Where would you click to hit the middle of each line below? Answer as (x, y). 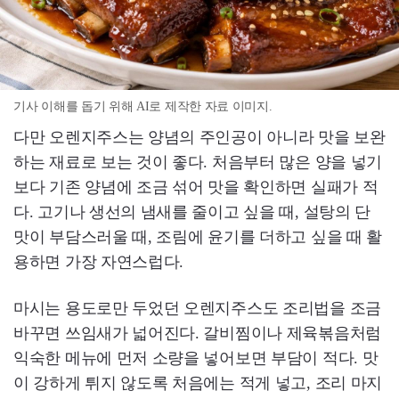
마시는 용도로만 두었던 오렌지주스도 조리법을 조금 (197, 308)
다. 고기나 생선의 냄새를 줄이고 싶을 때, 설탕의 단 (192, 212)
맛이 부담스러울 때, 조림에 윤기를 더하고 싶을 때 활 (198, 236)
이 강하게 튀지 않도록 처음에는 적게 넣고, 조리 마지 (198, 383)
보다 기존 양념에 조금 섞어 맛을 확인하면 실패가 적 (196, 187)
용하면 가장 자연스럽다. (99, 261)
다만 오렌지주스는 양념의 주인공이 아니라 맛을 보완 (199, 137)
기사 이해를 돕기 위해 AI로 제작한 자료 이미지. (143, 106)
